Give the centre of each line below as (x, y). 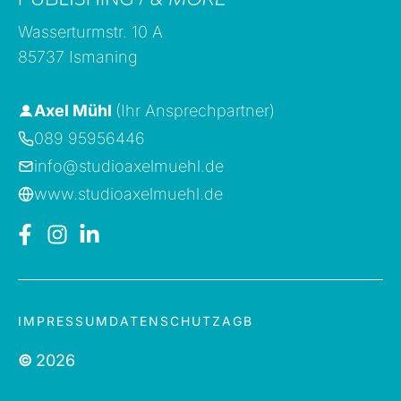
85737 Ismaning (78, 57)
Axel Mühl (75, 111)
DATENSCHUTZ (166, 321)
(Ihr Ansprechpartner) (195, 111)
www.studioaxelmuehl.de (128, 194)
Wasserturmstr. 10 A (90, 32)
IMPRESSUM (64, 321)
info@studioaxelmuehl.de (129, 166)
